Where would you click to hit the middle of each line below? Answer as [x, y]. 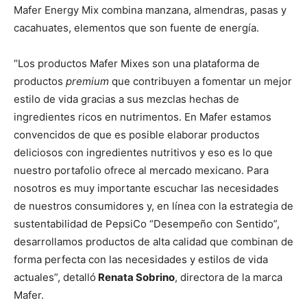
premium [89, 82]
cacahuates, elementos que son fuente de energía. [136, 28]
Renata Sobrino [135, 278]
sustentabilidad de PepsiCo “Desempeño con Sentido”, [147, 224]
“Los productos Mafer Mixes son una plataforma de [137, 64]
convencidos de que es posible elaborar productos [137, 135]
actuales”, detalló [55, 278]
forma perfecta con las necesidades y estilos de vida [141, 260]
